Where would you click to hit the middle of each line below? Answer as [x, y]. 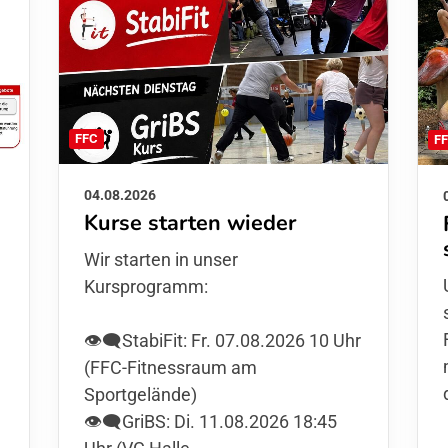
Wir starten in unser [161, 260]
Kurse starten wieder [190, 223]
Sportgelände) [140, 395]
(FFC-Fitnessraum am [170, 368]
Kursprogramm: [146, 287]
